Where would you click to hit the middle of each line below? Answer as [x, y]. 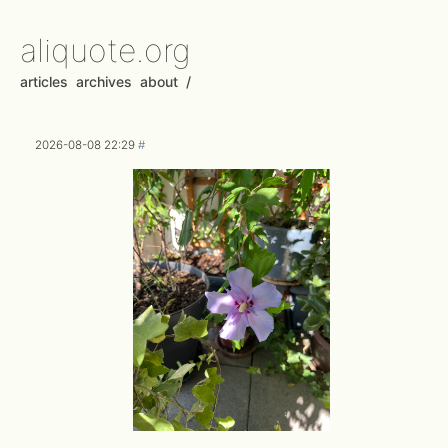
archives [104, 81]
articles [44, 81]
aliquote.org [105, 50]
